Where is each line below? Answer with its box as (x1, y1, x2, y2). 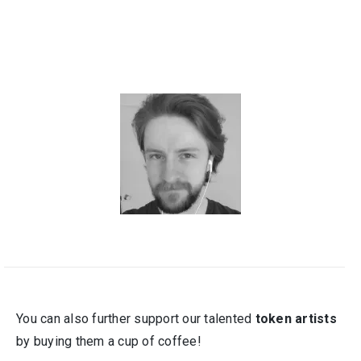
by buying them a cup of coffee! (16, 334, 201, 350)
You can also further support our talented (16, 311, 255, 327)
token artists (255, 311, 337, 327)
